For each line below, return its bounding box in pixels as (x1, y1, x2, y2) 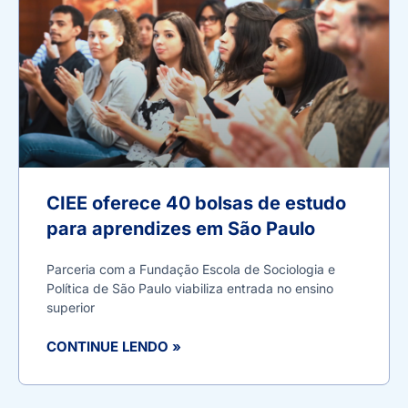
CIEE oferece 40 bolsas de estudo (46, 191, 346, 214)
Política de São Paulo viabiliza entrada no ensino (46, 280, 333, 296)
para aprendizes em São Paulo (46, 217, 315, 240)
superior (46, 299, 95, 315)
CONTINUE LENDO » (46, 337, 181, 355)
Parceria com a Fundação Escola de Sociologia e (46, 260, 335, 277)
